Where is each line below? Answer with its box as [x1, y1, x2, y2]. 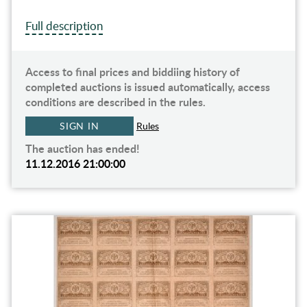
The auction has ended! [25, 140, 140, 157]
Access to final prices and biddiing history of [25, 64, 240, 80]
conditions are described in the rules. [25, 94, 206, 110]
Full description [25, 18, 103, 34]
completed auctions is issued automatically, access [25, 79, 270, 95]
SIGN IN [59, 119, 100, 133]
